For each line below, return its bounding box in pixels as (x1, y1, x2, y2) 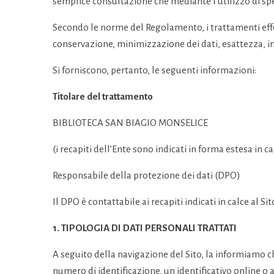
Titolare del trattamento (53, 91, 153, 102)
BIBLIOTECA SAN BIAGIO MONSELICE (53, 117, 208, 128)
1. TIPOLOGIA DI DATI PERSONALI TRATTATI (53, 223, 237, 233)
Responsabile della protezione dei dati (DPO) (53, 170, 240, 180)
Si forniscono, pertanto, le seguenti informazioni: (53, 65, 256, 75)
